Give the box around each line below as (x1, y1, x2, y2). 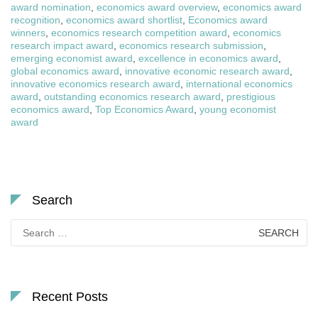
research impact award (11, 40, 114, 52)
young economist (199, 104, 276, 116)
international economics (186, 78, 292, 90)
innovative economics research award (11, 78, 180, 90)
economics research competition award (51, 27, 227, 39)
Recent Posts (32, 290, 108, 305)
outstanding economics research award (44, 91, 221, 103)
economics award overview (97, 1, 217, 13)
